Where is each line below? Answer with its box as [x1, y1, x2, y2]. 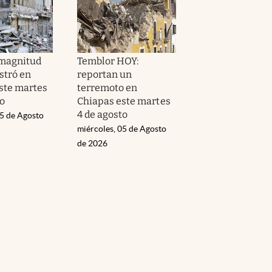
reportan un [77, 68, 132, 80]
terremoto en [77, 81, 138, 93]
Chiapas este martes [77, 95, 171, 107]
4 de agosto [77, 108, 128, 120]
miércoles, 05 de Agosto [77, 123, 166, 134]
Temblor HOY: [77, 55, 139, 67]
